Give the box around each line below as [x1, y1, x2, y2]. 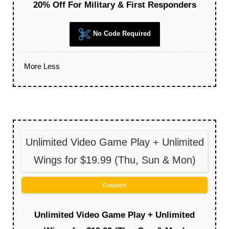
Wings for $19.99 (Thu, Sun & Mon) [33, 154, 196, 166]
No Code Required [90, 30, 151, 38]
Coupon [103, 182, 126, 189]
